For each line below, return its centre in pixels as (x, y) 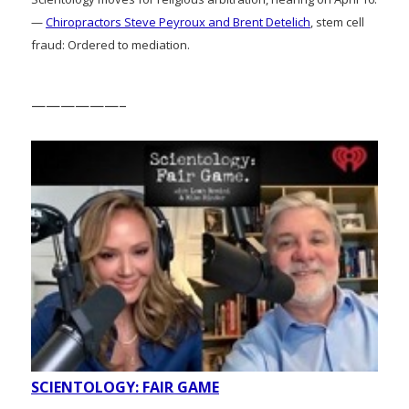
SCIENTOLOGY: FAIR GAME (125, 387)
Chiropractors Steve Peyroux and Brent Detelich (178, 21)
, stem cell (337, 21)
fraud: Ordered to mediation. (110, 44)
